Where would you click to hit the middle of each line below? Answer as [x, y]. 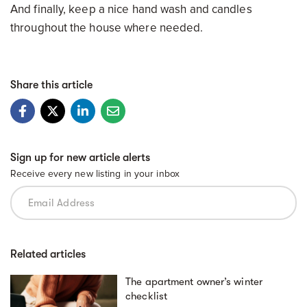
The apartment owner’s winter [194, 282]
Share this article [51, 85]
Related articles [48, 254]
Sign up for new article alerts [80, 158]
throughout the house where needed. [107, 28]
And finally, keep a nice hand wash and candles [131, 9]
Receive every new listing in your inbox [95, 174]
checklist [147, 296]
